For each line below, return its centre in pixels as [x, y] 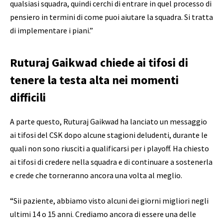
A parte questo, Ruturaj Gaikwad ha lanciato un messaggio [109, 121]
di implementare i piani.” [52, 31]
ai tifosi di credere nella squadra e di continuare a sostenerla [111, 162]
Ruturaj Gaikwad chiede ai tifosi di [99, 62]
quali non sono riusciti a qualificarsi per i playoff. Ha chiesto [110, 148]
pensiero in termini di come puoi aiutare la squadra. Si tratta [111, 17]
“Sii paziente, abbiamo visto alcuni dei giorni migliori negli [109, 201]
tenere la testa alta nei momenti [94, 80]
